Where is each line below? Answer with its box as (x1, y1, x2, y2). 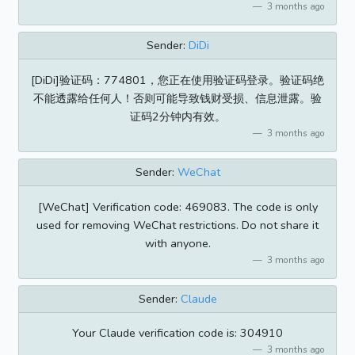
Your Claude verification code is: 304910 (72, 325, 283, 342)
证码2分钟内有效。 (129, 108, 226, 124)
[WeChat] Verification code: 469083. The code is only (37, 198, 318, 215)
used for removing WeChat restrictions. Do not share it (36, 216, 319, 233)
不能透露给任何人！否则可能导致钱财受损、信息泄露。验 (33, 90, 322, 106)
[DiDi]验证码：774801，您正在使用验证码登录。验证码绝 (31, 71, 324, 88)
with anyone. (144, 235, 211, 251)
